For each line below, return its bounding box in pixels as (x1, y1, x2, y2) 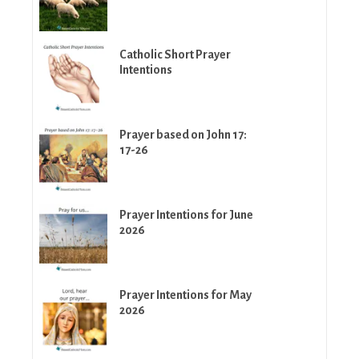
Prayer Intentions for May (119, 288, 252, 301)
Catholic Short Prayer (119, 48, 231, 61)
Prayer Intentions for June (119, 208, 253, 221)
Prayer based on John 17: (119, 128, 247, 141)
